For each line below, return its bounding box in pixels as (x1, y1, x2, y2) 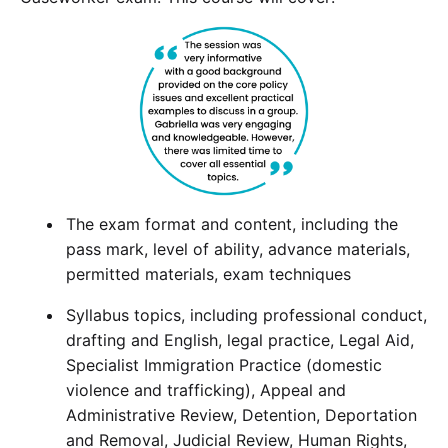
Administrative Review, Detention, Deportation (66, 404, 418, 425)
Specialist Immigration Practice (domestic (66, 354, 383, 375)
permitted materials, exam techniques (66, 263, 352, 284)
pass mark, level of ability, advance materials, (66, 238, 411, 259)
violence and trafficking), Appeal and (66, 379, 347, 400)
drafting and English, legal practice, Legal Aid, (66, 329, 415, 350)
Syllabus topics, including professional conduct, (66, 304, 428, 325)
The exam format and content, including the (66, 213, 399, 234)
